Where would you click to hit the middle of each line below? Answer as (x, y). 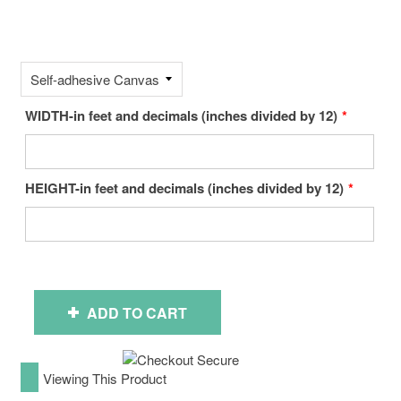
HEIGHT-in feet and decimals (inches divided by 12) (184, 188)
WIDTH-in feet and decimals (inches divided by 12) (181, 115)
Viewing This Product (105, 379)
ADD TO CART (137, 312)
